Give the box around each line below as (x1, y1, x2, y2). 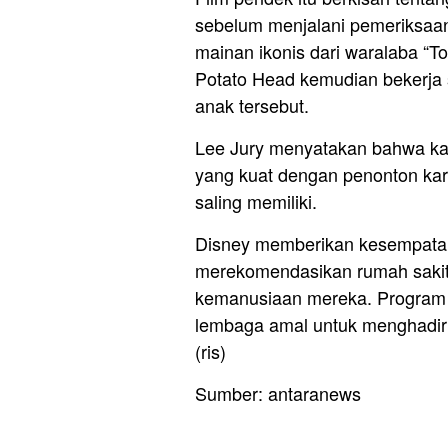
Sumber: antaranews (195, 380, 361, 407)
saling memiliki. (195, 188, 317, 215)
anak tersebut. (195, 92, 309, 119)
